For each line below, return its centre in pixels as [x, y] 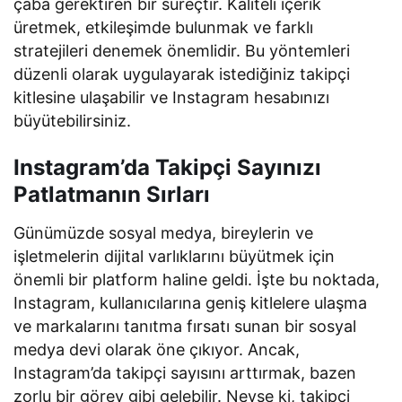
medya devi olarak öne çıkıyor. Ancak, [157, 349]
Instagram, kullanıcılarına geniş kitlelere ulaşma [191, 302]
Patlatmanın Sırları [112, 194]
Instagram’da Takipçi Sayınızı [167, 167]
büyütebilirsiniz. [72, 120]
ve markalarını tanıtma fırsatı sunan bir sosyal [185, 326]
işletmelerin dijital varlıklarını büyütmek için [175, 256]
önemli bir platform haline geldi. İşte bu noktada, [197, 279]
